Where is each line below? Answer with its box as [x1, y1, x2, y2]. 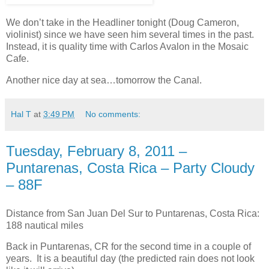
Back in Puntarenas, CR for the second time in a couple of [6, 241, 251, 252]
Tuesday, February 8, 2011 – [6, 142, 187, 159]
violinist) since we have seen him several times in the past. [6, 29, 256, 40]
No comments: [85, 109, 141, 119]
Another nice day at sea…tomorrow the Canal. [6, 74, 202, 85]
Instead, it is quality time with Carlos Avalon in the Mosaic [6, 41, 249, 52]
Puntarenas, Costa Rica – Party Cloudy [6, 159, 255, 176]
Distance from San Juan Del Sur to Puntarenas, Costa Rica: [6, 208, 259, 219]
